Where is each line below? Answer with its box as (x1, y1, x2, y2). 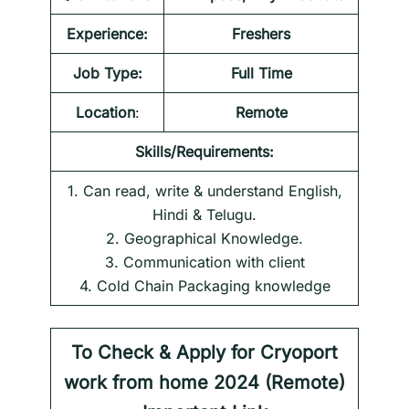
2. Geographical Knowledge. (106, 229, 303, 248)
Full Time (230, 64, 292, 83)
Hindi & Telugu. (152, 205, 257, 225)
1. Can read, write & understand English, (67, 182, 342, 201)
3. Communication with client (104, 253, 305, 272)
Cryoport (260, 341, 338, 364)
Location (75, 103, 135, 122)
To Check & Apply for (71, 341, 260, 364)
